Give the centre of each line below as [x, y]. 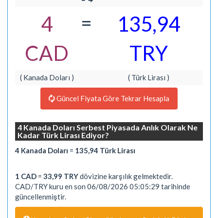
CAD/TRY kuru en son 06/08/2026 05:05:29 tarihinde [103, 186]
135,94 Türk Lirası [105, 150]
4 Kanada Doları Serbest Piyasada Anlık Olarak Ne [108, 127]
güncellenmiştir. [41, 196]
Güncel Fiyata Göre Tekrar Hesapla [112, 98]
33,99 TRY [61, 176]
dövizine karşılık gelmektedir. [126, 176]
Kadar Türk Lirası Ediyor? [63, 135]
